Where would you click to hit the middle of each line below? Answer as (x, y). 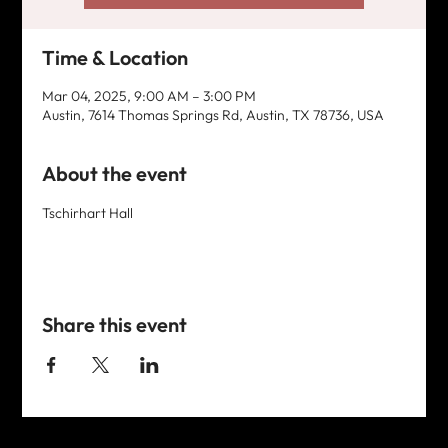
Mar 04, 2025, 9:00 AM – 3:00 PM (149, 95)
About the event (115, 173)
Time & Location (115, 57)
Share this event (115, 324)
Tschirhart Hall (88, 212)
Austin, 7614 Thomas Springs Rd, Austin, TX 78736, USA (213, 114)
